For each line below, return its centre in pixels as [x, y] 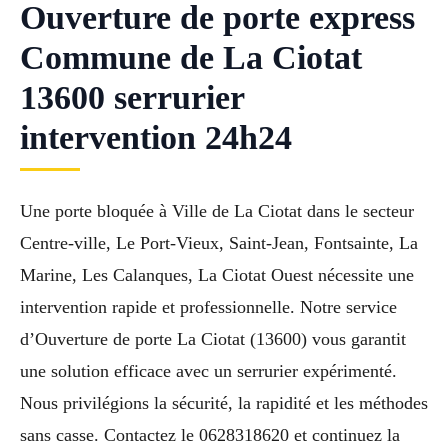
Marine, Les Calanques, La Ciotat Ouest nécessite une [217, 275]
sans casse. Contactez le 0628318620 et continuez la [210, 435]
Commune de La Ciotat [191, 58]
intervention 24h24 [156, 138]
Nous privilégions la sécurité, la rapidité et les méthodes [224, 403]
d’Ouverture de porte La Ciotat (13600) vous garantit [213, 339]
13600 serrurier [132, 98]
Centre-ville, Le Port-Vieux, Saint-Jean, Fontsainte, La [219, 243]
